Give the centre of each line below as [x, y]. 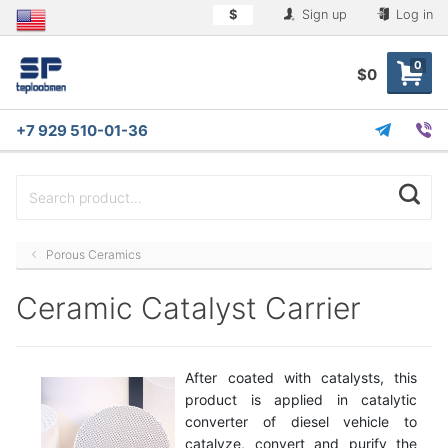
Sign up [322, 14]
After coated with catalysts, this [301, 377]
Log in [412, 14]
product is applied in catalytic [301, 399]
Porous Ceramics [94, 254]
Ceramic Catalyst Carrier [188, 307]
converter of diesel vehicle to [301, 421]
